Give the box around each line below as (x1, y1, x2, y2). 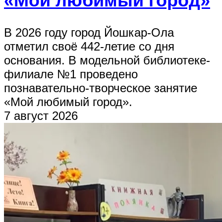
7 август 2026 (4, 109, 78, 123)
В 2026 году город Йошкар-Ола (4, 26, 174, 40)
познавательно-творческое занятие (4, 81, 197, 95)
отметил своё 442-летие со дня (4, 40, 174, 54)
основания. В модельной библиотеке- (4, 54, 210, 67)
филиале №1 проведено (4, 67, 138, 81)
